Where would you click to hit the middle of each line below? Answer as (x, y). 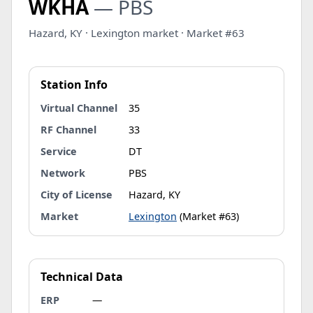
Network (63, 173)
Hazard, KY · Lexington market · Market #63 (137, 33)
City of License (77, 195)
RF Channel (68, 130)
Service (59, 151)
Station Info (74, 85)
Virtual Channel (79, 108)
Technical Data (82, 277)
